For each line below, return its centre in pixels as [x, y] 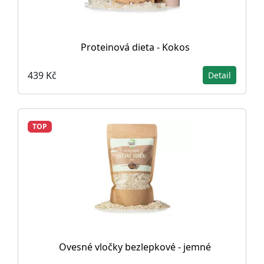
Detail [220, 75]
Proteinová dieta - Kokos [135, 47]
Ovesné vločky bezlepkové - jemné [135, 247]
